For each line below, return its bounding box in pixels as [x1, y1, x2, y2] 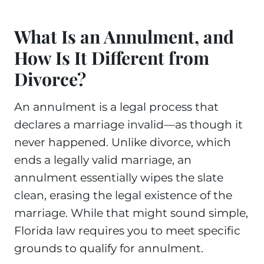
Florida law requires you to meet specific [14, 224, 240, 237]
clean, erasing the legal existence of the [14, 189, 232, 202]
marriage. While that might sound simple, [14, 206, 248, 220]
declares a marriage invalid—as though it [14, 118, 243, 131]
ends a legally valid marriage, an [14, 153, 192, 167]
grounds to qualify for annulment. [14, 242, 203, 255]
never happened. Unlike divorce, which [14, 136, 231, 149]
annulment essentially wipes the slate [14, 171, 223, 184]
